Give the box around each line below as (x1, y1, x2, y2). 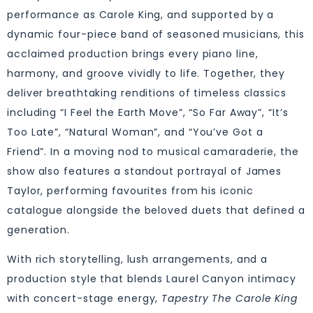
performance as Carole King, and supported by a (7, 7, 275, 22)
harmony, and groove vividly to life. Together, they (7, 66, 285, 80)
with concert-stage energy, (7, 291, 162, 306)
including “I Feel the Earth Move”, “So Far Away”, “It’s (7, 105, 289, 119)
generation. (7, 222, 70, 237)
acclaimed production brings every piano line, (7, 46, 259, 61)
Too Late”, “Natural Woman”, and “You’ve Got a (7, 124, 263, 139)
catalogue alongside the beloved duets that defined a (7, 203, 305, 217)
